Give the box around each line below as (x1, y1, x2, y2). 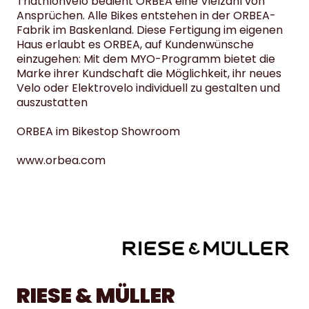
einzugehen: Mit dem (17, 51, 130, 68)
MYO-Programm (130, 51, 221, 68)
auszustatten (17, 94, 88, 111)
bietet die (221, 51, 275, 68)
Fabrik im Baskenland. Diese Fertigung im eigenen (17, 22, 283, 39)
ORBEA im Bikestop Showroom (17, 123, 180, 140)
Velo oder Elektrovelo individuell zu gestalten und (17, 80, 280, 97)
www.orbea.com (17, 152, 106, 169)
